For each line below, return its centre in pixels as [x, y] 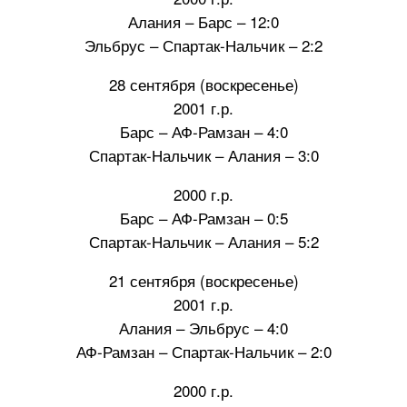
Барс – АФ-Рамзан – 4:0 [203, 132]
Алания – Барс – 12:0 [203, 22]
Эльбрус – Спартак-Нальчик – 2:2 [203, 45]
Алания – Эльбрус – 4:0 [203, 328]
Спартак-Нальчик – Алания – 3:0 [203, 155]
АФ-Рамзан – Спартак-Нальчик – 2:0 [203, 352]
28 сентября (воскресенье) [203, 84]
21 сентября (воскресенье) [203, 281]
